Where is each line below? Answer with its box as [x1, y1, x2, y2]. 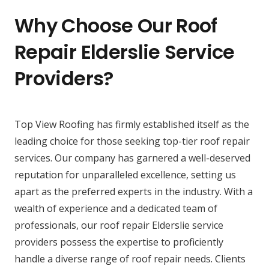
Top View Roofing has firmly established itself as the [14, 118, 249, 131]
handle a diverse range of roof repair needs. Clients [14, 252, 246, 266]
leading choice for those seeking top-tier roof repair [14, 134, 250, 148]
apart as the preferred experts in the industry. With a [14, 185, 253, 199]
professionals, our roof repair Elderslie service [14, 219, 223, 232]
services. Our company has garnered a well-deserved [14, 151, 250, 165]
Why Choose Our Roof [14, 12, 217, 40]
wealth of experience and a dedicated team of [14, 202, 217, 216]
